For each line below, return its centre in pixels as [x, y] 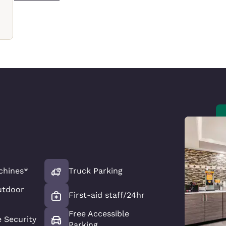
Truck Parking [95, 171]
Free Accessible [99, 213]
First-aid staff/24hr [106, 195]
